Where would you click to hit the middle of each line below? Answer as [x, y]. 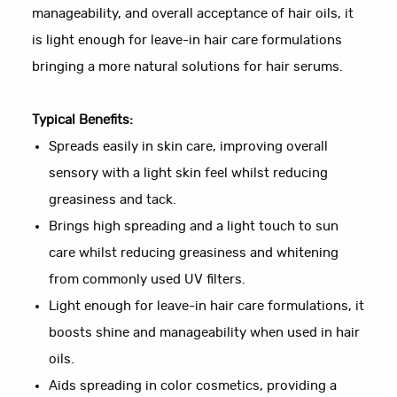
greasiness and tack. [113, 200]
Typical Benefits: [83, 121]
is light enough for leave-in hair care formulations [187, 41]
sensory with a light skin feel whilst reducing [189, 174]
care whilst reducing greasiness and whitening [194, 253]
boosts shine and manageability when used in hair [205, 333]
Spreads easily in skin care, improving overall [189, 147]
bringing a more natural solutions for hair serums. [188, 67]
